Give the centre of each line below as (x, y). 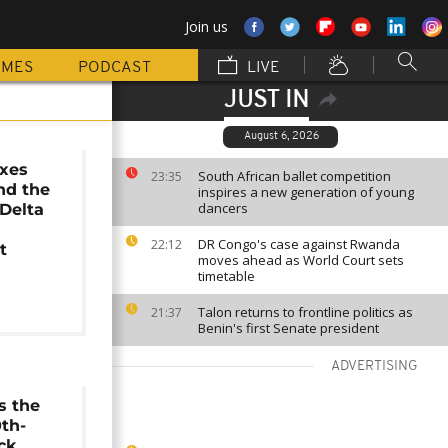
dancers (223, 208)
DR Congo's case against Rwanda (299, 244)
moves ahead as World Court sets (301, 260)
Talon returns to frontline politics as (305, 312)
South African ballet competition (294, 176)
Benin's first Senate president (288, 328)
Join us (206, 26)
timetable (226, 276)
